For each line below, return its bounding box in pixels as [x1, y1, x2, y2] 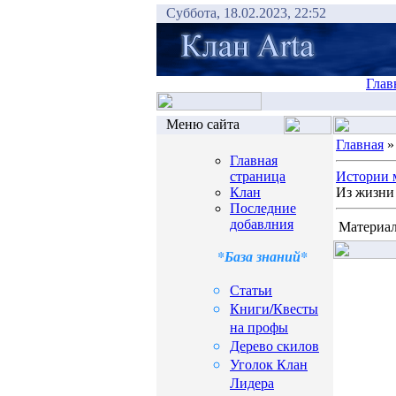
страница [230, 169, 286, 184]
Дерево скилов [230, 336, 319, 354]
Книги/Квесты [230, 299, 318, 317]
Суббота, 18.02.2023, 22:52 [166, 5, 326, 20]
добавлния [230, 217, 293, 232]
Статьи [230, 280, 272, 299]
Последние [230, 201, 296, 216]
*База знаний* [217, 247, 308, 266]
